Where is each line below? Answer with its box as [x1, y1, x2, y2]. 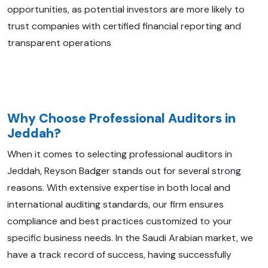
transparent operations [7, 36, 111, 49]
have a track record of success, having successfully [7, 248, 232, 261]
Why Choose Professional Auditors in [7, 109, 236, 127]
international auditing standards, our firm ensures [7, 197, 224, 211]
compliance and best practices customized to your [7, 214, 232, 227]
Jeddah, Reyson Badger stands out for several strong [7, 164, 241, 177]
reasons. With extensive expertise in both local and [7, 181, 230, 194]
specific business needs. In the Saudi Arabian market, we [7, 231, 253, 244]
